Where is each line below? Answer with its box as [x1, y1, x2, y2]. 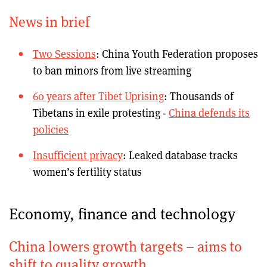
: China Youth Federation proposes [96, 46, 258, 61]
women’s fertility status [33, 164, 142, 179]
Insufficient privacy [33, 147, 123, 162]
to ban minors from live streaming [33, 63, 191, 77]
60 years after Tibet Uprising [33, 88, 164, 103]
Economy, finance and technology [9, 202, 235, 223]
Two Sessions [33, 46, 96, 61]
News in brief [9, 11, 90, 31]
